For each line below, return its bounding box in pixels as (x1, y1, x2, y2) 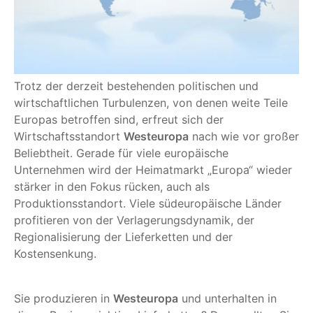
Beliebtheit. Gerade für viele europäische (14, 145, 228, 160)
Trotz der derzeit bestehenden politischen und (14, 78, 259, 93)
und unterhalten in (178, 291, 277, 305)
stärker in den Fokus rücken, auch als (14, 179, 210, 194)
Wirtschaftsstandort (14, 129, 124, 143)
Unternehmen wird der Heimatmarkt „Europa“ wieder (14, 162, 292, 177)
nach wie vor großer (189, 129, 299, 143)
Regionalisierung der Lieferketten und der (14, 229, 233, 244)
